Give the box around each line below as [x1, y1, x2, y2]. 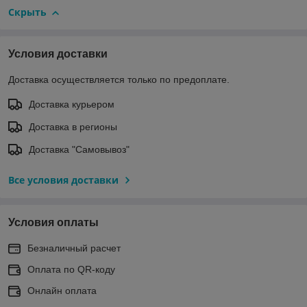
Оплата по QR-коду [27, 263, 115, 275]
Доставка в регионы [29, 121, 117, 132]
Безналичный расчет [27, 242, 121, 254]
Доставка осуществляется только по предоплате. [8, 73, 230, 85]
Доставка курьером [29, 98, 114, 110]
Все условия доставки [8, 173, 119, 186]
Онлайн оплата [27, 284, 97, 296]
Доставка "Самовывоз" [29, 143, 130, 155]
